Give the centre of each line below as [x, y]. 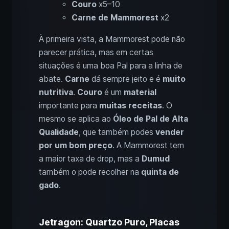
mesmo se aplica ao [76, 119]
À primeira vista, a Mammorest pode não [112, 39]
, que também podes [117, 132]
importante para [69, 106]
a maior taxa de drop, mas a [90, 159]
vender [170, 132]
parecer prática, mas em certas [96, 53]
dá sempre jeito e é [126, 79]
